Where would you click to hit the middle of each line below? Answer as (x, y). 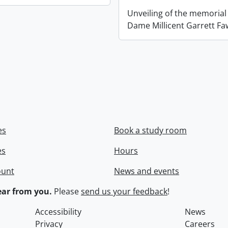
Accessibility (59, 212)
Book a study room (150, 130)
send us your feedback (124, 191)
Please (66, 191)
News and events (147, 171)
